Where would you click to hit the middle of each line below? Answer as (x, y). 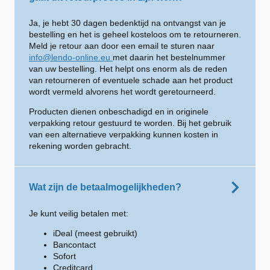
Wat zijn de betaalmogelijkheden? (105, 187)
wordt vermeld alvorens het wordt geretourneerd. (122, 92)
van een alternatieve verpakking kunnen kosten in (124, 134)
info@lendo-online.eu (71, 57)
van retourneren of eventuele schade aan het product (131, 80)
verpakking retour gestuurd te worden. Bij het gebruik (130, 123)
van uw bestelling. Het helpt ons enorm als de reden (128, 69)
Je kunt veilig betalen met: (79, 213)
